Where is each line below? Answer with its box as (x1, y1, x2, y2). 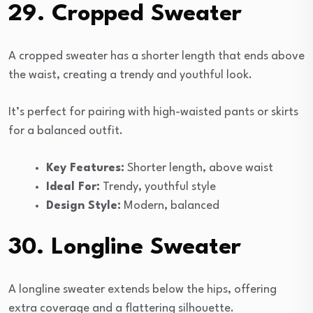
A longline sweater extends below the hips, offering (8, 283, 277, 296)
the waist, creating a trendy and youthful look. (8, 68, 252, 81)
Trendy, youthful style (100, 180, 216, 193)
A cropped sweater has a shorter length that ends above (8, 50, 305, 62)
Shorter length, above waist (124, 161, 273, 174)
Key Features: (46, 161, 124, 174)
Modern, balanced (121, 199, 219, 212)
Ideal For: (46, 180, 100, 193)
